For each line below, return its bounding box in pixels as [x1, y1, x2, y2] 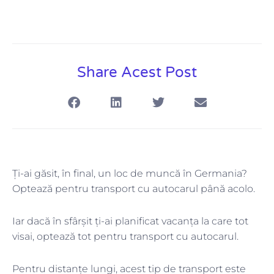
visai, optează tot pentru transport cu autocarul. [12, 231, 239, 243]
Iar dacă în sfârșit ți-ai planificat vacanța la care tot [12, 215, 248, 228]
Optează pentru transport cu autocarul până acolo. [12, 183, 257, 195]
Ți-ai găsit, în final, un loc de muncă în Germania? [12, 168, 247, 180]
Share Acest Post [77, 64, 197, 82]
